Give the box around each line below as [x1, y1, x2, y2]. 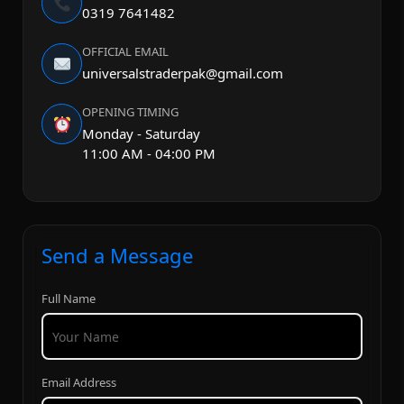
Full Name [41, 290, 96, 307]
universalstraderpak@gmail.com [82, 64, 283, 82]
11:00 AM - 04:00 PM [82, 144, 216, 162]
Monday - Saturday [82, 124, 200, 142]
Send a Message [41, 242, 193, 269]
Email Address [41, 374, 116, 390]
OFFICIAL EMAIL [82, 43, 169, 60]
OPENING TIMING [82, 104, 179, 120]
